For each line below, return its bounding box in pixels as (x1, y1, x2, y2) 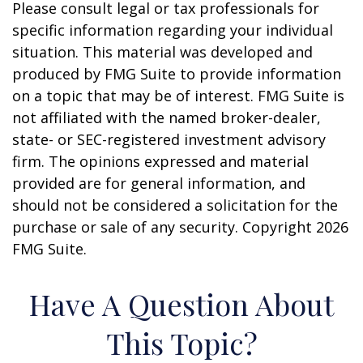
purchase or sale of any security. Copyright (12, 217, 316, 237)
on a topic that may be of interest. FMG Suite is (12, 86, 344, 105)
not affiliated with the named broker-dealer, (12, 108, 321, 127)
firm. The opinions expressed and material (12, 152, 309, 171)
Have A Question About (29, 284, 334, 323)
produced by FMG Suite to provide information (12, 64, 341, 83)
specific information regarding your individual (12, 20, 333, 40)
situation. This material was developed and (12, 42, 313, 62)
